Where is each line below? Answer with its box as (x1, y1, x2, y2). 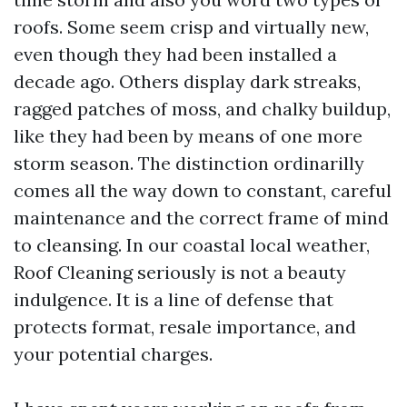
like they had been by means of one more (14, 124, 362, 147)
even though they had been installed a (14, 43, 337, 65)
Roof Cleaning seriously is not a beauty (14, 261, 346, 283)
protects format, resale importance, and (14, 315, 356, 338)
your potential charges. (14, 342, 213, 365)
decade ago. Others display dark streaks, (14, 70, 361, 93)
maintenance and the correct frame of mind (14, 206, 389, 229)
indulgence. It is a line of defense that (14, 288, 333, 311)
